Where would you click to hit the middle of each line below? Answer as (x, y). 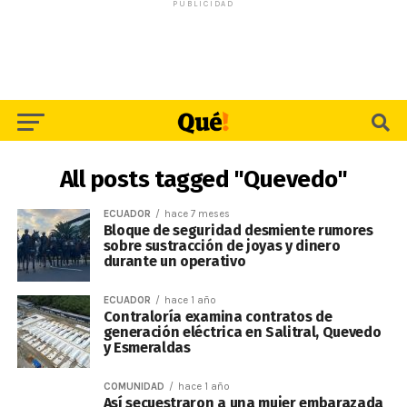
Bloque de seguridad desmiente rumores (238, 230)
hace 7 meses (197, 214)
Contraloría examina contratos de (218, 317)
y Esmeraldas (147, 347)
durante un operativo (174, 261)
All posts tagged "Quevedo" (203, 179)
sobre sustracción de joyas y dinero (222, 246)
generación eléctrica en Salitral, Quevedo (242, 332)
